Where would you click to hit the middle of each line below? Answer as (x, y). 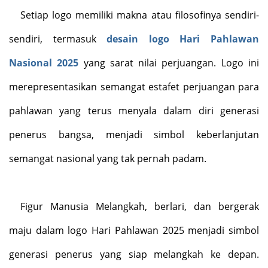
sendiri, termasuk (58, 39)
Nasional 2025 (44, 63)
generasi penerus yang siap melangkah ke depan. (134, 255)
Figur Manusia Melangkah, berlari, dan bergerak (139, 207)
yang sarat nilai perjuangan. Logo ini (169, 63)
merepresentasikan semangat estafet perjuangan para (134, 87)
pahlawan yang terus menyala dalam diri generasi (134, 111)
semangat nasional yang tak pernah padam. (108, 159)
